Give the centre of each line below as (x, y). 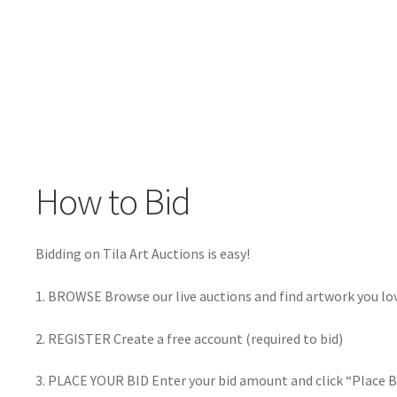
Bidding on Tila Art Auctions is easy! (143, 254)
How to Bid (113, 201)
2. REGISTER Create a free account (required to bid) (189, 338)
